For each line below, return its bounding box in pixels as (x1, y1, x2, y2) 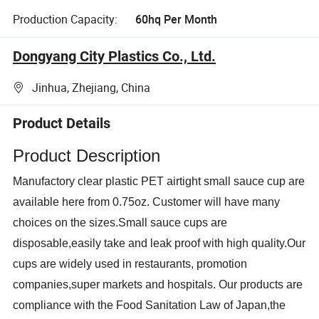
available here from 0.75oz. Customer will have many (13, 195, 281, 208)
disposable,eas (13, 236, 90, 249)
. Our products (213, 278, 284, 291)
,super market (68, 278, 137, 291)
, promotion (191, 257, 248, 270)
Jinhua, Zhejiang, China (32, 80, 151, 96)
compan (13, 278, 54, 291)
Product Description (13, 145, 161, 165)
